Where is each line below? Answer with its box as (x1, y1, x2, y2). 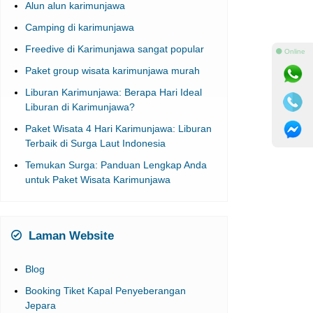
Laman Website (24, 229, 114, 242)
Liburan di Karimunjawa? (24, 101, 135, 112)
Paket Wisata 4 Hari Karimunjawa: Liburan (24, 123, 212, 134)
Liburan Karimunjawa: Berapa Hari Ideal (24, 87, 202, 98)
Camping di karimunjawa (24, 22, 134, 33)
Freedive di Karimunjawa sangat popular (24, 43, 204, 54)
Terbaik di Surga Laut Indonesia (24, 138, 166, 149)
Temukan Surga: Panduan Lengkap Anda (24, 159, 207, 170)
